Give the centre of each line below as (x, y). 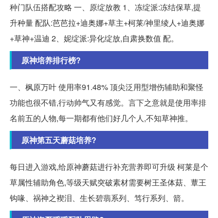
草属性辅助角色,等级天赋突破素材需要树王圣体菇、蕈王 (108, 182)
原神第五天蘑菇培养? (59, 140)
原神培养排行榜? (51, 60)
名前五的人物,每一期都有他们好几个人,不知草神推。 (101, 118)
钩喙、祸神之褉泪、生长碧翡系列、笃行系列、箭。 (99, 198)
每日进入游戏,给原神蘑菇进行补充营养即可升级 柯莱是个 (109, 167)
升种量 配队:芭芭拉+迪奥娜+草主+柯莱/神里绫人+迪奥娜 (107, 23)
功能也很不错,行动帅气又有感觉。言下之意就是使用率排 (108, 103)
